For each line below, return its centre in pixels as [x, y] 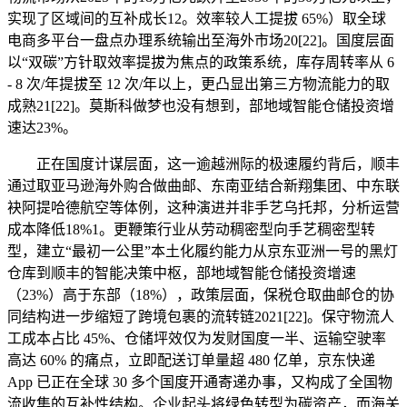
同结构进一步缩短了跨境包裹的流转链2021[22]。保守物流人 [201, 316]
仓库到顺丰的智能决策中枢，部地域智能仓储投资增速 [182, 273]
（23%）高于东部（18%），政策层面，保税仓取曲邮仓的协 [201, 294]
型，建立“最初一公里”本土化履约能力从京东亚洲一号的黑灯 [203, 251]
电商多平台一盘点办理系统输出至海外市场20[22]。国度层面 [201, 40]
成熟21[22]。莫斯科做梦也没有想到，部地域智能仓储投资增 [201, 105]
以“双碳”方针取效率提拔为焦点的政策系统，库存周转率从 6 [201, 62]
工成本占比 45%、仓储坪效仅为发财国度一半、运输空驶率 [197, 338]
